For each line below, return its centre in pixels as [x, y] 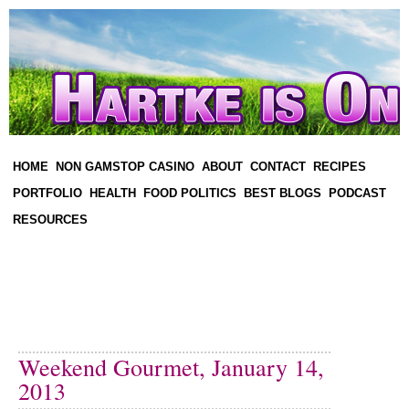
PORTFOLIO [47, 193]
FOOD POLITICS [190, 193]
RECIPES [340, 167]
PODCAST [357, 193]
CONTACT [278, 167]
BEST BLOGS [283, 193]
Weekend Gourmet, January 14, [171, 367]
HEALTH [113, 193]
